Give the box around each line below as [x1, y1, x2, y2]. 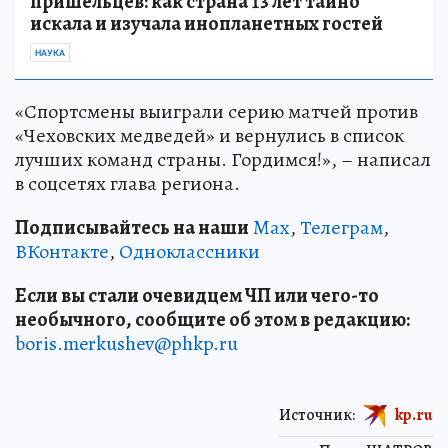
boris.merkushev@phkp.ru [15, 329, 238, 357]
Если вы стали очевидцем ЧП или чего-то [15, 281, 379, 309]
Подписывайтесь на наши [15, 213, 249, 241]
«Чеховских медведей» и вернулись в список [15, 121, 404, 149]
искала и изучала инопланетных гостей [30, 9, 383, 37]
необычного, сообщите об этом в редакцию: [15, 305, 410, 333]
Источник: [279, 403, 355, 426]
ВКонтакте [15, 237, 109, 265]
